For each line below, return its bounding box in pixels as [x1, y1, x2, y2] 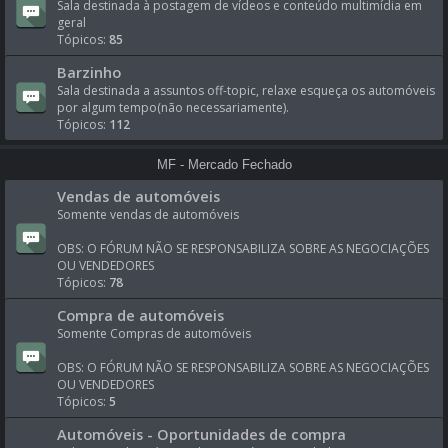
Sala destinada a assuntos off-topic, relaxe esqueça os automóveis [57, 82, 435, 99]
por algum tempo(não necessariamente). [57, 99, 289, 116]
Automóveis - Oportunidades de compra [57, 424, 346, 444]
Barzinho [57, 62, 121, 82]
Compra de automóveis [57, 305, 224, 325]
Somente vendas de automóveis [57, 206, 239, 223]
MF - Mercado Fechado [156, 157, 292, 172]
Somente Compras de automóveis [57, 325, 251, 342]
